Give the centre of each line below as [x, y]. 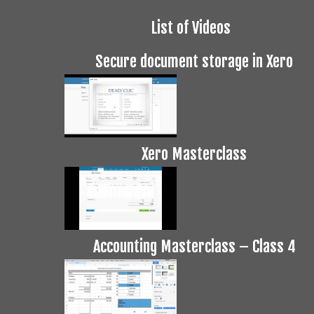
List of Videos [191, 28]
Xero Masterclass [194, 154]
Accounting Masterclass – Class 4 [194, 246]
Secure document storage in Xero [194, 61]
